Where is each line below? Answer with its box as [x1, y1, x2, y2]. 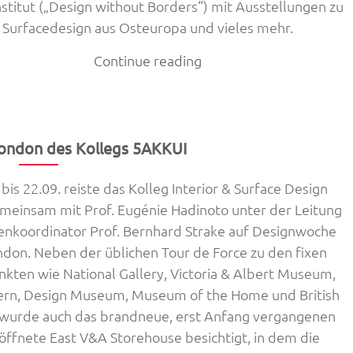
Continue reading [93, 51, 202, 69]
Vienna [200, 157, 243, 175]
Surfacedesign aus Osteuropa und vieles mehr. [2, 18, 293, 36]
